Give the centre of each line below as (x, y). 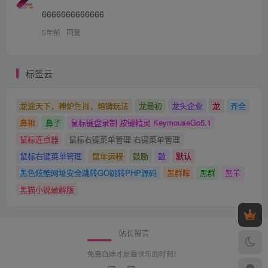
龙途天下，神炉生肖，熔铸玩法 (74, 106)
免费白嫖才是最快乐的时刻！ (134, 254)
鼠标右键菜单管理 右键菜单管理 (124, 139)
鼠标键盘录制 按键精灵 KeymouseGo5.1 (141, 123)
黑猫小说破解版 (47, 189)
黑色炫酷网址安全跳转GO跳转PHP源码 (89, 172)
